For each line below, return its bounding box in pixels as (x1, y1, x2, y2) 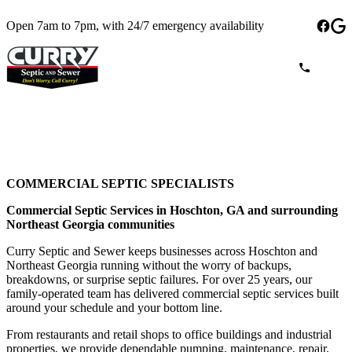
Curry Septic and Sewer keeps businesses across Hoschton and (6, 244, 317, 258)
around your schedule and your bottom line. (6, 301, 222, 314)
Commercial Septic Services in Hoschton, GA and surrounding (6, 203, 338, 217)
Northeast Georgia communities (6, 218, 174, 231)
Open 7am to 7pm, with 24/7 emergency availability (6, 19, 264, 32)
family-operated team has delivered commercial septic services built (6, 287, 339, 300)
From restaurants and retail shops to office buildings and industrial (6, 328, 332, 341)
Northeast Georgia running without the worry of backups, (6, 258, 291, 272)
